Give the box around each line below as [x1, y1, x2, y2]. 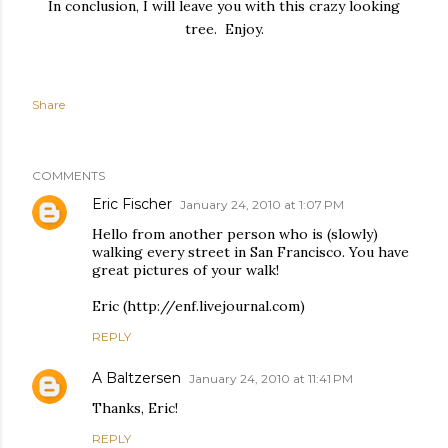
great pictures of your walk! [92, 261, 279, 279]
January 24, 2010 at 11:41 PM [189, 371, 353, 386]
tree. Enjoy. [184, 20, 264, 38]
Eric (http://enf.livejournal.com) [92, 297, 305, 315]
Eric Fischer [92, 195, 172, 213]
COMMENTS [32, 168, 105, 183]
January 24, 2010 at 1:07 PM [180, 197, 344, 212]
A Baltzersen [92, 369, 181, 387]
